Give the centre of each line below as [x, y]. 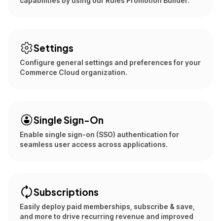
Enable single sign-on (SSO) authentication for [99, 134]
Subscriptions [66, 192]
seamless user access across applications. [94, 144]
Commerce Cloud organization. [74, 72]
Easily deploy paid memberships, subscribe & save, [107, 206]
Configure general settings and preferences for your [110, 62]
